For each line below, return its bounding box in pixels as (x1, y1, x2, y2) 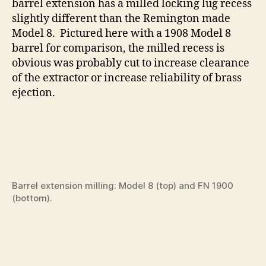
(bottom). (12, 192, 52, 204)
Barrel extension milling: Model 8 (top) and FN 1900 (12, 180, 233, 192)
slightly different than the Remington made (12, 12, 230, 26)
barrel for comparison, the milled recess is (12, 42, 224, 56)
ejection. (12, 86, 55, 100)
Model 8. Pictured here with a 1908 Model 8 (12, 27, 231, 41)
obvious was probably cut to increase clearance (12, 56, 249, 71)
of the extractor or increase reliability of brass (12, 71, 242, 85)
